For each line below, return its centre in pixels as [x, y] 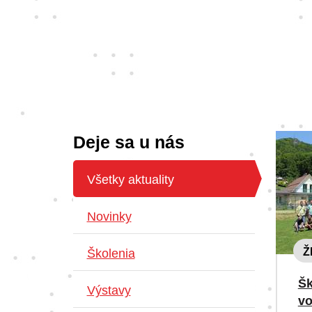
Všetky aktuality [130, 180]
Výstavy [109, 291]
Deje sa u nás [128, 142]
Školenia [111, 254]
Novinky [109, 217]
